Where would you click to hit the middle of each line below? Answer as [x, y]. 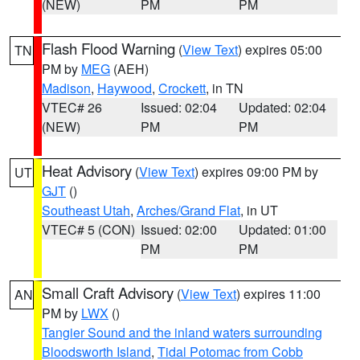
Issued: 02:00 [178, 229]
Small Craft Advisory [108, 292]
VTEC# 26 [72, 107]
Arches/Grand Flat [188, 210]
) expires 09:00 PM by [256, 172]
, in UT [259, 210]
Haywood [125, 88]
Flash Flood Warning [108, 48]
